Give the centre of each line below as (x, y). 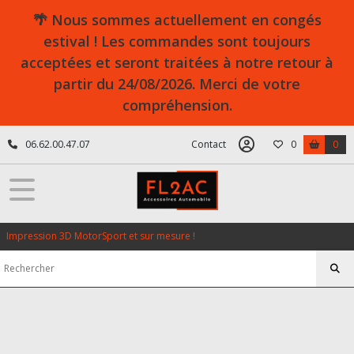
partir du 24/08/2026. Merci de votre (177, 84)
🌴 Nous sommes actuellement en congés (177, 20)
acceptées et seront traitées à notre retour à (177, 62)
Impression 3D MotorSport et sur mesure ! (101, 236)
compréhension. (177, 105)
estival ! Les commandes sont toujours (177, 41)
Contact (209, 144)
